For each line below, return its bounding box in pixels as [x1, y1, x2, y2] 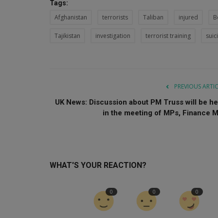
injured [179, 13, 198, 21]
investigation [95, 31, 130, 40]
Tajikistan [54, 31, 80, 40]
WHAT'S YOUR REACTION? [50, 160, 146, 170]
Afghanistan [54, 13, 87, 21]
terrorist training [145, 31, 191, 40]
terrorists [102, 13, 128, 21]
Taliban [143, 13, 163, 21]
